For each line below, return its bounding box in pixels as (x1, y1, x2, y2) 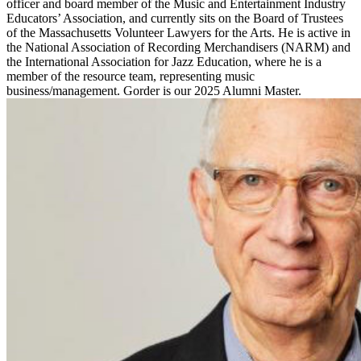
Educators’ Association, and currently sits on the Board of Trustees (6, 11, 343, 26)
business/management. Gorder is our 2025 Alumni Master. (6, 84, 301, 98)
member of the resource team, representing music (6, 69, 255, 84)
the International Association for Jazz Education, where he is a (6, 55, 322, 69)
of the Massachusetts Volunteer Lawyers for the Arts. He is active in (6, 26, 351, 40)
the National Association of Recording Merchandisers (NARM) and (6, 40, 351, 55)
